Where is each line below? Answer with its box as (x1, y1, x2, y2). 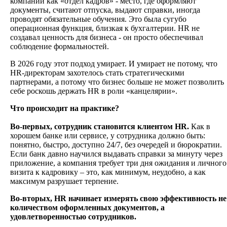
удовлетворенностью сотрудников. (10, 212, 136, 221)
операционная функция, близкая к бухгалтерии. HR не (10, 24, 200, 33)
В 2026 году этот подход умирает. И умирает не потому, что (10, 59, 217, 68)
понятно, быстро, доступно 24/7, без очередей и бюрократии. (10, 140, 222, 149)
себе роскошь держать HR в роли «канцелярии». (10, 87, 177, 96)
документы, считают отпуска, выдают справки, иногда (10, 6, 200, 15)
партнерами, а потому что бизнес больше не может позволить (10, 78, 224, 87)
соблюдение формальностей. (10, 42, 109, 51)
